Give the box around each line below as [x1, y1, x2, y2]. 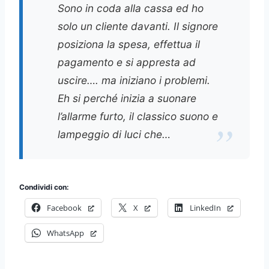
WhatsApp [47, 227, 84, 238]
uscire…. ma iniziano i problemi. [58, 73, 210, 86]
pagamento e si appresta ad [58, 55, 196, 68]
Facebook [47, 202, 82, 213]
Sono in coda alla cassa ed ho [58, 1, 204, 14]
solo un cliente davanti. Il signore [58, 19, 218, 32]
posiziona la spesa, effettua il [58, 37, 200, 50]
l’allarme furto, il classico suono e [58, 109, 218, 122]
